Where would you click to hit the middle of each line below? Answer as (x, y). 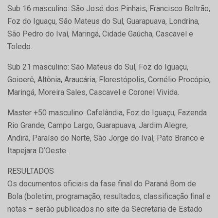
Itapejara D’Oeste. (37, 150)
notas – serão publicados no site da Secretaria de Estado (105, 209)
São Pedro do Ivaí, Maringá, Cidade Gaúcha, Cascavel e (100, 34)
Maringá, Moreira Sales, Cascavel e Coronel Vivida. (93, 92)
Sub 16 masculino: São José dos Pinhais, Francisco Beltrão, (109, 8)
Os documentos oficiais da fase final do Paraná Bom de (102, 183)
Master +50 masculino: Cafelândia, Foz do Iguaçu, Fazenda (107, 112)
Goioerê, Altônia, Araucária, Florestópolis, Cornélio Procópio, (109, 79)
